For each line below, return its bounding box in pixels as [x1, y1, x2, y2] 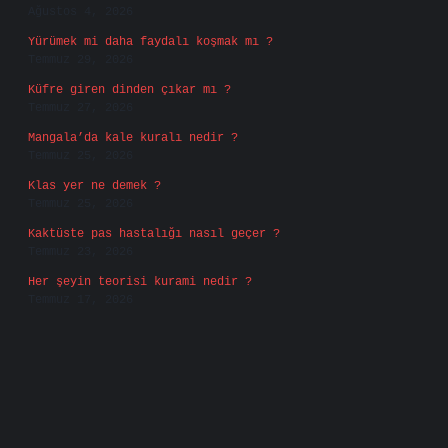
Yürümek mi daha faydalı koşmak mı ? [28, 35, 273, 49]
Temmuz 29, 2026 [28, 53, 133, 67]
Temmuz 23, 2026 [28, 245, 133, 259]
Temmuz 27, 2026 [28, 101, 133, 115]
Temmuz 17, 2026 [28, 293, 133, 307]
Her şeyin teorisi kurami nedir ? [28, 275, 252, 289]
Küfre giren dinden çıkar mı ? [28, 83, 231, 97]
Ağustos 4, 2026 [28, 5, 133, 19]
